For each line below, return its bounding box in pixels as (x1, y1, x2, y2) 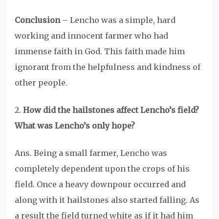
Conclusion (15, 15, 60, 25)
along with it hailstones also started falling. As (15, 195, 199, 205)
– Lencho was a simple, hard (60, 15, 175, 25)
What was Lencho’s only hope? (15, 121, 135, 131)
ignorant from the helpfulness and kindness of (15, 62, 200, 72)
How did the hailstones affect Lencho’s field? (23, 105, 199, 115)
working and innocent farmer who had (15, 31, 168, 41)
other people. (15, 78, 67, 88)
